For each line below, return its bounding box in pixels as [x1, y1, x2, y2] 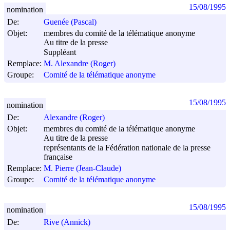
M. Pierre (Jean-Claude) [44, 164, 121, 173]
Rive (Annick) [44, 218, 90, 227]
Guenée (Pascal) [44, 17, 97, 27]
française [44, 152, 72, 162]
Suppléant [44, 48, 76, 57]
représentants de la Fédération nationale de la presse [44, 143, 210, 152]
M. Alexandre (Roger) [44, 59, 116, 68]
